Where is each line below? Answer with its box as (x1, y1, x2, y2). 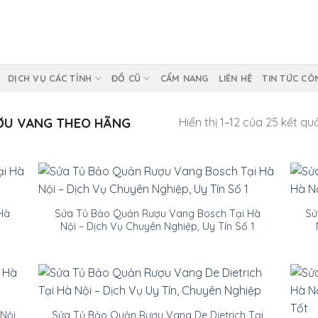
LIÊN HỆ (218, 72, 253, 84)
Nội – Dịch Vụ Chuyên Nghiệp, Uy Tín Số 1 (60, 219, 255, 233)
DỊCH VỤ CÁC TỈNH (8, 72, 92, 84)
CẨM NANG (160, 72, 209, 84)
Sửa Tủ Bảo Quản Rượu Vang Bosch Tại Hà (54, 207, 261, 220)
